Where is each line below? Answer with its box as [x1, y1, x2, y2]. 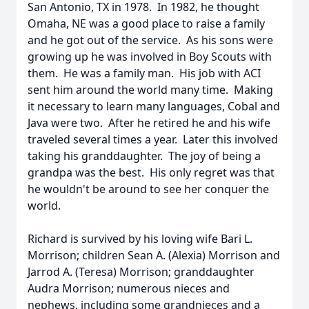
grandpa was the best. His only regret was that [28, 165, 275, 180]
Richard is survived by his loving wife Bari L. [28, 231, 252, 246]
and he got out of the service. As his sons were [28, 32, 273, 48]
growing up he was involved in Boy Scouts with [28, 49, 272, 64]
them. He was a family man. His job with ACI [28, 66, 261, 81]
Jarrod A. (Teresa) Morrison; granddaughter [28, 264, 255, 279]
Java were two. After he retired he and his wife [28, 115, 270, 130]
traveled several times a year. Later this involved [28, 132, 278, 147]
